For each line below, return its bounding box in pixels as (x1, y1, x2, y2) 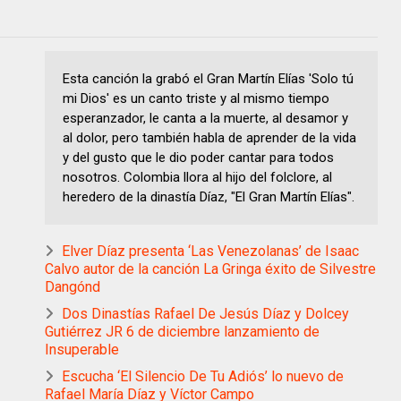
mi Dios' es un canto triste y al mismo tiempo (63, 90, 329, 107)
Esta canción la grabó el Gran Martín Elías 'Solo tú (63, 71, 354, 88)
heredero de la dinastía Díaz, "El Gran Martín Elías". (63, 189, 354, 206)
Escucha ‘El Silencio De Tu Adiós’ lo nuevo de (62, 368, 344, 386)
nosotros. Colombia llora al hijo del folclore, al (63, 169, 332, 186)
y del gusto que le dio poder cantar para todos (63, 149, 334, 166)
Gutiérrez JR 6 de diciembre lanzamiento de (45, 323, 320, 341)
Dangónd (45, 278, 100, 296)
